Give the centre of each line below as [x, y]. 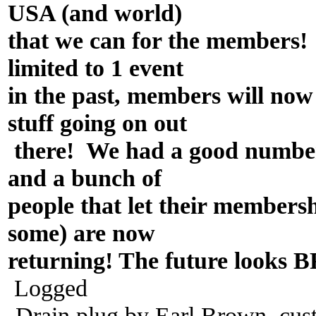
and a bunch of [85, 177]
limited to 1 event [96, 67]
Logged [48, 287]
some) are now [81, 232]
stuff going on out [97, 122]
